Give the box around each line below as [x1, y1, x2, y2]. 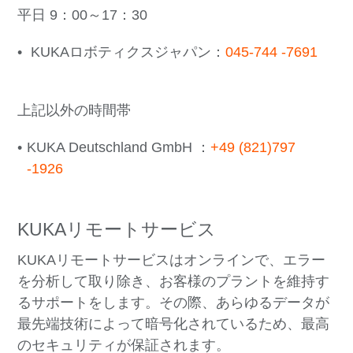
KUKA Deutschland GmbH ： [27, 139, 211, 156]
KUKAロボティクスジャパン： [27, 44, 226, 61]
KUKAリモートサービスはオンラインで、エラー [17, 252, 326, 269]
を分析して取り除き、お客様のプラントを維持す [17, 273, 330, 290]
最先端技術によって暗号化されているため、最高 [17, 316, 330, 333]
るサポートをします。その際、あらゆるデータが [17, 295, 330, 311]
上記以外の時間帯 [17, 102, 132, 119]
